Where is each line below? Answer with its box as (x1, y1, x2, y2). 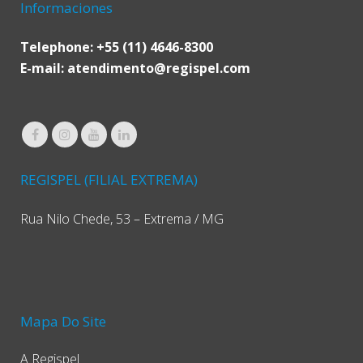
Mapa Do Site (20, 312, 106, 331)
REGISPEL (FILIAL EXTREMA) (20, 170, 198, 190)
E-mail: (20, 58, 67, 77)
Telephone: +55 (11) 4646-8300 (20, 37, 213, 56)
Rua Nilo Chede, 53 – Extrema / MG (20, 210, 224, 228)
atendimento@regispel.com (67, 58, 250, 77)
